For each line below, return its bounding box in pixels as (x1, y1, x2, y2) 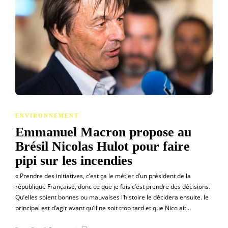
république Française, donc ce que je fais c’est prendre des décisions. (15, 182, 210, 191)
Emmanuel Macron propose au (15, 124, 191, 139)
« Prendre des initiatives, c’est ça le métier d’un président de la (15, 171, 191, 180)
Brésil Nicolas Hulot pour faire (15, 138, 190, 154)
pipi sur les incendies (15, 153, 136, 168)
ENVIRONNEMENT (15, 112, 79, 119)
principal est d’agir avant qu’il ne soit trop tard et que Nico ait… (15, 203, 191, 212)
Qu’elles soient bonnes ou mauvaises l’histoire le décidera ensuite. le (15, 192, 209, 202)
